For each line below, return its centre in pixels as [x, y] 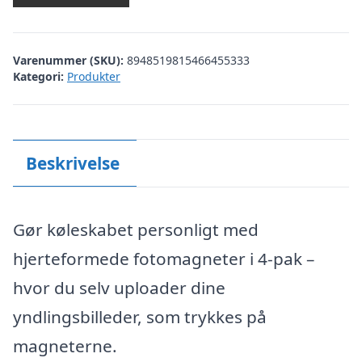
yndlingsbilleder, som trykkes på [140, 317]
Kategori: [38, 76]
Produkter [94, 76]
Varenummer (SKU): [70, 60]
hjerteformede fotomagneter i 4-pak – [164, 259]
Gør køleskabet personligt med [136, 229]
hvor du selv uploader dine [119, 288]
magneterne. [65, 346]
